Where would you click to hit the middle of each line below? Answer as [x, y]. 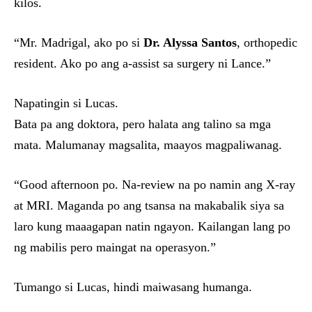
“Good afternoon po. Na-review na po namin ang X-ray [155, 185]
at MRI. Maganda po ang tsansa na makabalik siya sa [149, 205]
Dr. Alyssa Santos [190, 42]
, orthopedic [267, 42]
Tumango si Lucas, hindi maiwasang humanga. [133, 287]
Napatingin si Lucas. [66, 103]
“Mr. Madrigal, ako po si [79, 42]
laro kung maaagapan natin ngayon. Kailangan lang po [152, 226]
